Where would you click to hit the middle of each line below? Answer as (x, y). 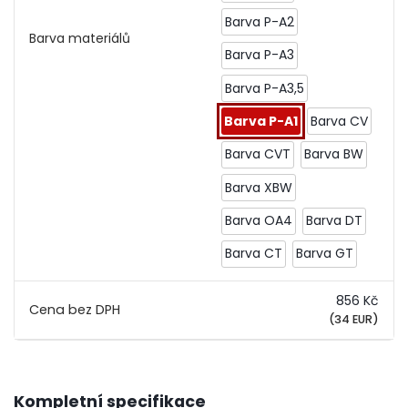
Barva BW (333, 154)
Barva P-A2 (260, 21)
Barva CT (254, 254)
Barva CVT (258, 154)
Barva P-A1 (261, 121)
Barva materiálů (80, 38)
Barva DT (334, 221)
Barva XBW (259, 187)
